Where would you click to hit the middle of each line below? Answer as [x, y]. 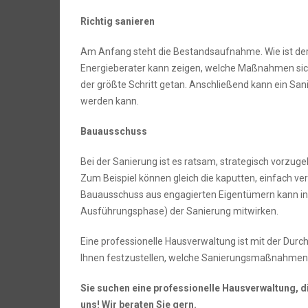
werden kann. [110, 101]
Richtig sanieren [118, 22]
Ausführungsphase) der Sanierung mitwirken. [179, 211]
